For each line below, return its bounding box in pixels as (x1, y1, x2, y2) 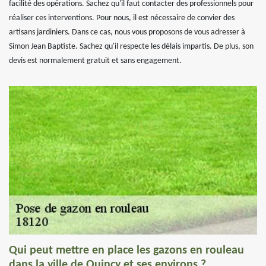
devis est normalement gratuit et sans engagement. (9, 56, 182, 65)
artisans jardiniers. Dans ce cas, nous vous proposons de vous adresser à (9, 28, 245, 37)
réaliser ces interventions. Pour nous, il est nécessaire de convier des (9, 14, 235, 23)
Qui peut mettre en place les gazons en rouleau (9, 245, 244, 256)
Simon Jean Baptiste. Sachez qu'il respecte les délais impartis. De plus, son (9, 42, 254, 51)
